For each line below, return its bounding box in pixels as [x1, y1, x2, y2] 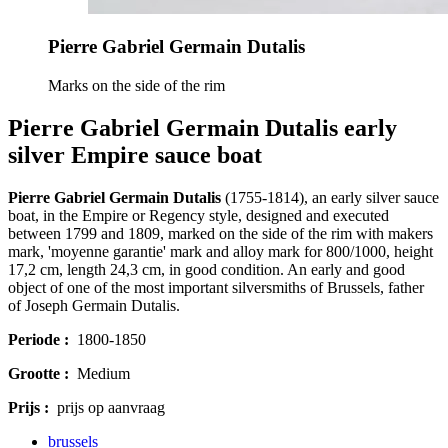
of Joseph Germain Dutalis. [8, 297, 180, 314]
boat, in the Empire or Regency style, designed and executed [8, 207, 389, 224]
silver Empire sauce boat [8, 142, 262, 169]
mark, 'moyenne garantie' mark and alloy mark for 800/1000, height [8, 243, 433, 260]
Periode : [8, 331, 69, 348]
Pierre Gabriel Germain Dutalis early [8, 115, 397, 142]
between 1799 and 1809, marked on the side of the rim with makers [8, 225, 433, 242]
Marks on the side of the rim [48, 77, 225, 95]
